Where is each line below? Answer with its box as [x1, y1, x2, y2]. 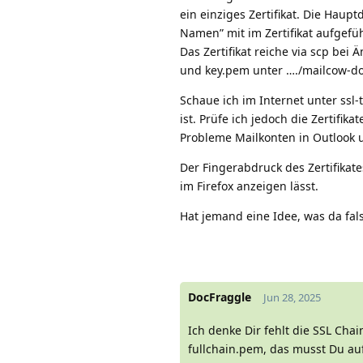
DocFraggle [188, 288, 251, 305]
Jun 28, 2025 [263, 289, 321, 305]
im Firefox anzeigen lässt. [180, 177, 318, 194]
